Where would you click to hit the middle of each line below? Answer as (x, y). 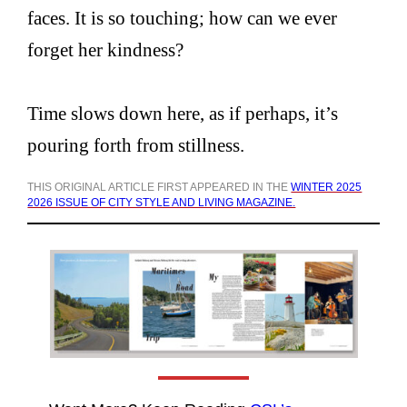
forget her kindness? (106, 50)
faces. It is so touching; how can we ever (183, 18)
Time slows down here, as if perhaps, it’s (183, 114)
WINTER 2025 (327, 188)
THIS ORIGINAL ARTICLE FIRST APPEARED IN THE (159, 188)
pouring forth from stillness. (136, 145)
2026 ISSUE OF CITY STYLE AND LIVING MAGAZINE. (162, 203)
